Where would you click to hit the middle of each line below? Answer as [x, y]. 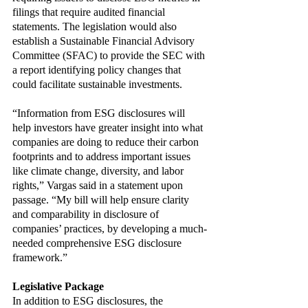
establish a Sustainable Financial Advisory [105, 41]
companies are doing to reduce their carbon [107, 142]
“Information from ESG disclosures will [100, 113]
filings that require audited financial [90, 12]
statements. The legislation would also [96, 26]
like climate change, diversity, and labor [99, 171]
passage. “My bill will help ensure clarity [102, 200]
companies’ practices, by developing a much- [110, 229]
